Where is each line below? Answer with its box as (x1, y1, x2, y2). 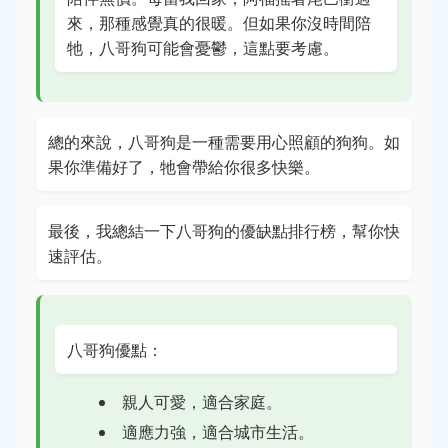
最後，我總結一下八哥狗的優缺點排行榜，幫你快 (48, 220, 400, 241)
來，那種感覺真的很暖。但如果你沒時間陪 (67, 12, 371, 33)
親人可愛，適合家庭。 (122, 391, 282, 412)
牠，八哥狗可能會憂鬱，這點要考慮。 (67, 37, 339, 58)
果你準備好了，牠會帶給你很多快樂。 (48, 156, 320, 177)
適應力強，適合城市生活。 (122, 421, 314, 442)
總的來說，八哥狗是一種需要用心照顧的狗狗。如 (48, 131, 400, 152)
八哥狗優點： (67, 339, 163, 360)
